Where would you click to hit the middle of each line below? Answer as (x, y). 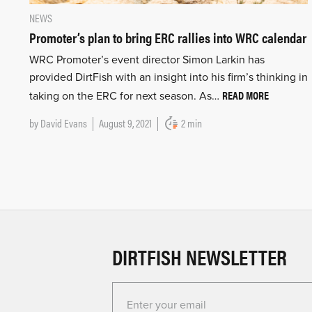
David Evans (64, 123)
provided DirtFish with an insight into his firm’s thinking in (169, 77)
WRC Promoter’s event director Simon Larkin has (147, 60)
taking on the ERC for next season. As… (126, 96)
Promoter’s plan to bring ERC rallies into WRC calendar (168, 37)
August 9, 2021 (125, 123)
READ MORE (245, 95)
